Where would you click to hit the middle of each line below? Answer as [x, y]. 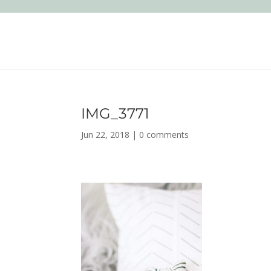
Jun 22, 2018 [106, 135]
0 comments [164, 135]
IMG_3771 [116, 113]
